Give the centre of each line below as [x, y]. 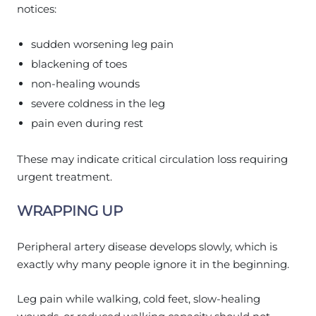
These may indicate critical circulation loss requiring [152, 159]
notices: [37, 8]
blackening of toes [79, 63]
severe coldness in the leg [98, 103]
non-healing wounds [85, 83]
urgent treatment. [65, 176]
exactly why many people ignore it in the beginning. [153, 264]
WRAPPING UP [70, 211]
